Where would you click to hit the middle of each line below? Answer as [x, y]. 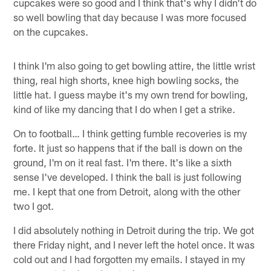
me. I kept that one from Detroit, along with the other [127, 191]
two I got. [34, 205]
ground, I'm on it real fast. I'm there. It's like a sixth [123, 162]
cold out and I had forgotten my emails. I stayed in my [129, 259]
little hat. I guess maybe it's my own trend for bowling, [131, 94]
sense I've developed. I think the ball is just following [128, 176]
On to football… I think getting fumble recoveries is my [130, 133]
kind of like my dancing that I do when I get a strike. [125, 109]
